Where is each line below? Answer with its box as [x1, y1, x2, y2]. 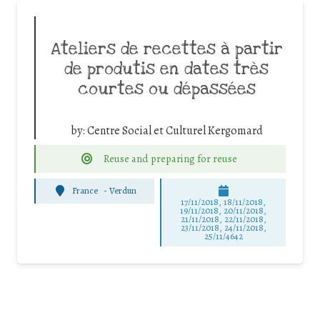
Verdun [109, 184, 137, 197]
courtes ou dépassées [77, 79, 256, 101]
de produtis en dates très [64, 59, 269, 81]
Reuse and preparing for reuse [104, 151, 238, 166]
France [72, 184, 99, 197]
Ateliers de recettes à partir [50, 39, 283, 61]
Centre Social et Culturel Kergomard [86, 123, 263, 139]
